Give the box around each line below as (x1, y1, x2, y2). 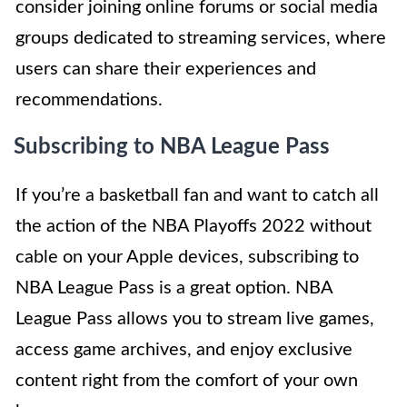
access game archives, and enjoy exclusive (15, 341, 352, 360)
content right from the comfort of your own (15, 372, 358, 391)
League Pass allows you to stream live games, (15, 310, 374, 329)
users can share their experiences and (15, 60, 316, 79)
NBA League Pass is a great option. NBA (15, 279, 333, 298)
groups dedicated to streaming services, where (15, 29, 386, 48)
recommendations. (15, 91, 163, 110)
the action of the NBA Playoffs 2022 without (15, 217, 372, 236)
